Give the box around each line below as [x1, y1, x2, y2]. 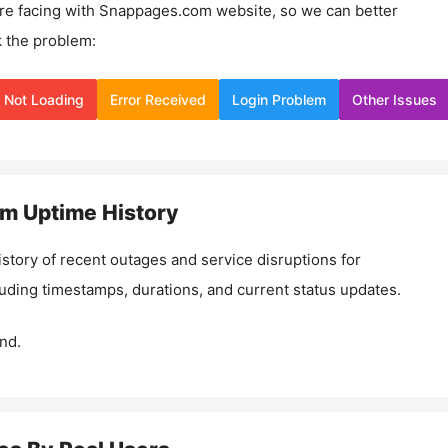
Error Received [110, 90, 206, 108]
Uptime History [17, 199, 179, 225]
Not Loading [4, 90, 84, 108]
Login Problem [232, 90, 326, 108]
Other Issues [352, 90, 437, 108]
